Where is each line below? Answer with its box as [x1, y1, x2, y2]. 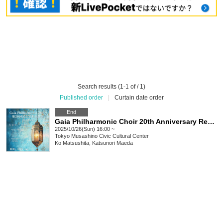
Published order [59, 94, 103, 102]
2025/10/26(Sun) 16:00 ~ [55, 126, 114, 132]
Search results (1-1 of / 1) [78, 83, 145, 91]
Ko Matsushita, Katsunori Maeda [55, 140, 133, 146]
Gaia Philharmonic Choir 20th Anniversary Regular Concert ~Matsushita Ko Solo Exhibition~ [208, 117, 215, 126]
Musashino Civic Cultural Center [71, 133, 149, 139]
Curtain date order [114, 94, 164, 102]
